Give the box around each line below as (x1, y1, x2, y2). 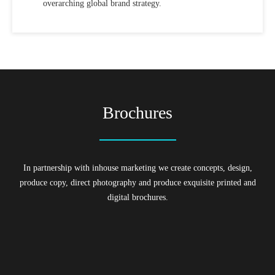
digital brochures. (107, 193, 168, 202)
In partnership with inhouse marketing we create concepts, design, (23, 163, 252, 172)
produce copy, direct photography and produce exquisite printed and (19, 178, 256, 187)
